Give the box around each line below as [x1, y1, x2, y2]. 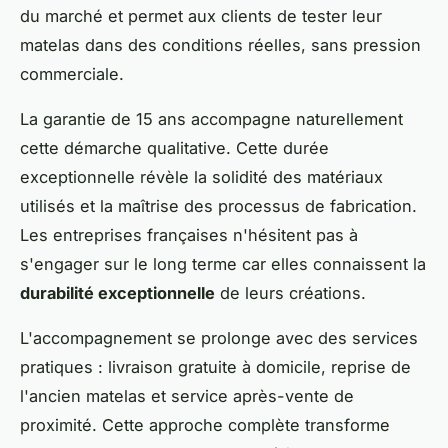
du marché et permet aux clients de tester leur [20, 5, 382, 26]
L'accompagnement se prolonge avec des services [20, 327, 418, 348]
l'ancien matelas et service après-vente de [20, 385, 354, 406]
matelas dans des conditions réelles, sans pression [20, 34, 421, 55]
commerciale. [20, 63, 124, 84]
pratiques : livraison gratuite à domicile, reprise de [20, 356, 411, 377]
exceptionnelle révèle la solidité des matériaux [20, 166, 383, 187]
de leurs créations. [215, 282, 366, 303]
